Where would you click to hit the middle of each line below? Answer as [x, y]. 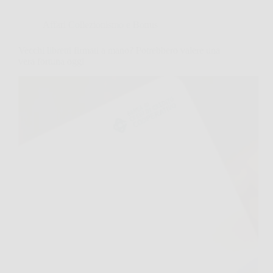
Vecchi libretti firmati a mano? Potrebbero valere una [119, 50]
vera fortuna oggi [51, 61]
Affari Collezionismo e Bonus [100, 24]
